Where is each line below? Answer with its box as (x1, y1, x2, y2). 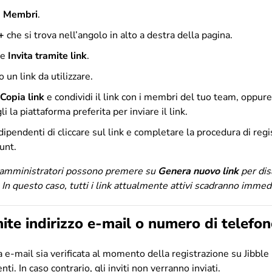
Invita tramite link (8, 49, 87, 63)
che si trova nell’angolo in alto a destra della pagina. (4, 28, 233, 42)
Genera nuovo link (158, 164, 239, 178)
